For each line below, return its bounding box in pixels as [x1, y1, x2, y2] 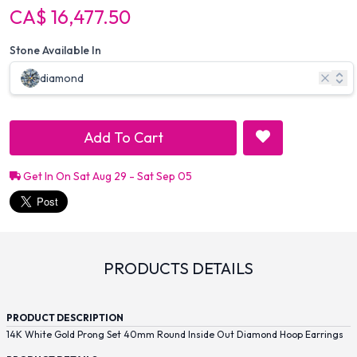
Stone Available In [10, 43, 101, 58]
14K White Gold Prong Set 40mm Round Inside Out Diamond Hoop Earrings [6, 328, 343, 341]
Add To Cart [83, 128, 163, 147]
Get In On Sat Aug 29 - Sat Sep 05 [21, 169, 192, 184]
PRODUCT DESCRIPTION [6, 312, 124, 324]
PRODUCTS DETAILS [104, 258, 253, 279]
